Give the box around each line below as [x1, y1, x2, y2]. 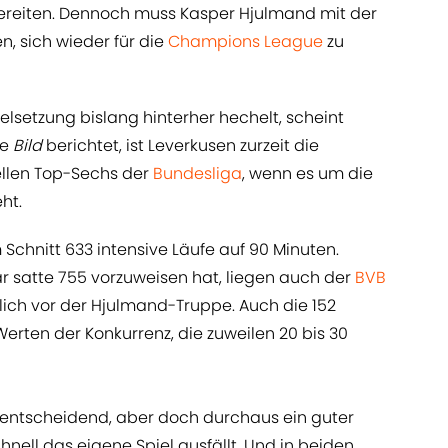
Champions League [168, 30, 323, 54]
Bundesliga [153, 162, 242, 186]
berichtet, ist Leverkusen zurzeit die [46, 134, 319, 158]
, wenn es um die [242, 162, 373, 186]
